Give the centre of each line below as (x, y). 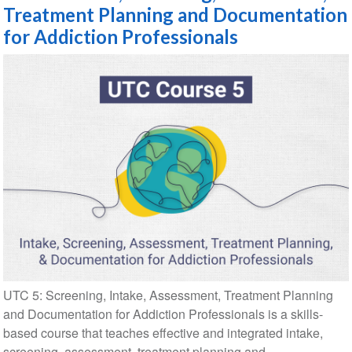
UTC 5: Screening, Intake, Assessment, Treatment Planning (168, 295)
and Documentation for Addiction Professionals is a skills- (163, 314)
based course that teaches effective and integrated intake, (163, 333)
